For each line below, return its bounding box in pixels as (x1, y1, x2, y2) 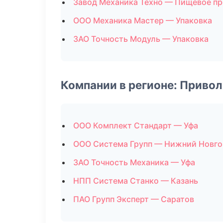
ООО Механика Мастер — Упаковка (73, 15, 212, 25)
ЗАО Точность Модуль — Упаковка (73, 34, 209, 44)
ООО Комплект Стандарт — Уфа (73, 120, 198, 130)
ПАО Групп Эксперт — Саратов (73, 194, 194, 204)
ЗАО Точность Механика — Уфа (73, 157, 195, 167)
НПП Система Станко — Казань (73, 176, 198, 186)
